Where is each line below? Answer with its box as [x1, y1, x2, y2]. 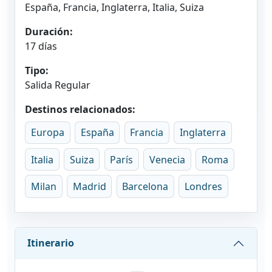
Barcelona [122, 179, 169, 193]
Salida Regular [25, 78, 90, 92]
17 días [25, 39, 57, 53]
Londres [185, 179, 223, 193]
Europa [30, 126, 64, 140]
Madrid [72, 179, 106, 193]
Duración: [25, 24, 73, 38]
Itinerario [27, 236, 74, 250]
